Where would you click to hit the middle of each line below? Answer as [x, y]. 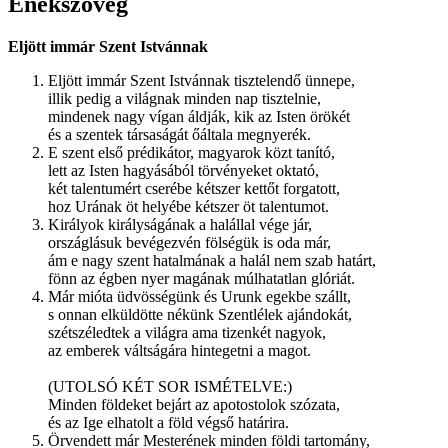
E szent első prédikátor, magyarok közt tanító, [191, 153]
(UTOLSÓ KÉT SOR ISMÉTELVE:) [170, 387]
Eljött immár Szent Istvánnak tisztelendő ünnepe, [201, 81]
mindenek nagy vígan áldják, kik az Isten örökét [199, 117]
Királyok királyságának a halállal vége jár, [180, 225]
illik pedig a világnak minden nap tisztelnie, [184, 99]
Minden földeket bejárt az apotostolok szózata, [194, 405]
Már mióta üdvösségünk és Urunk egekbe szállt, [199, 297]
